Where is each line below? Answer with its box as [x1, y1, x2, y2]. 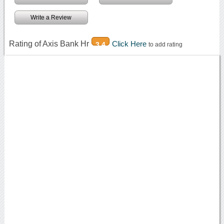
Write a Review [30, 13, 72, 21]
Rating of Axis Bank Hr [8, 39, 89, 48]
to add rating [148, 41, 182, 47]
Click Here [111, 39, 148, 48]
